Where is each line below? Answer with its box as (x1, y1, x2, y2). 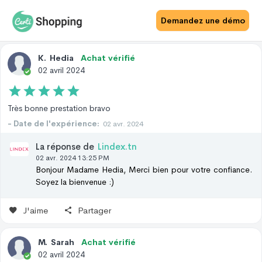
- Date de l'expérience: (8, 118, 99, 129)
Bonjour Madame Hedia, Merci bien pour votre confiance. (36, 164, 252, 175)
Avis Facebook (42, 5, 100, 16)
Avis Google (175, 5, 225, 16)
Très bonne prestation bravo (8, 102, 111, 113)
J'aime (22, 205, 48, 216)
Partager (78, 205, 112, 216)
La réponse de (36, 140, 94, 152)
